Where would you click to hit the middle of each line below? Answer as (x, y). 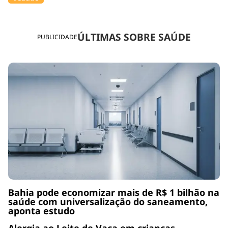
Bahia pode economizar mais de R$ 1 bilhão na (114, 193)
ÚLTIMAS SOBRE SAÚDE (134, 37)
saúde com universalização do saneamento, (108, 202)
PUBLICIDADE (57, 37)
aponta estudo (41, 211)
